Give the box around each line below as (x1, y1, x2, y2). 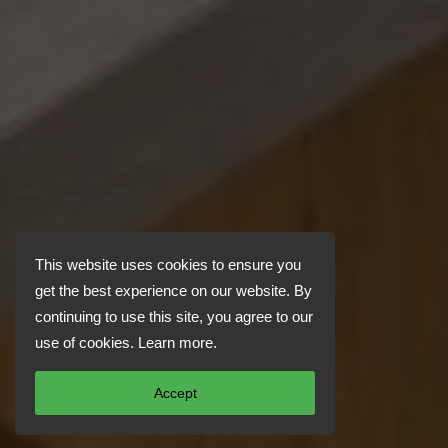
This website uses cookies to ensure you (35, 256, 301, 273)
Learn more (138, 334, 213, 351)
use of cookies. (35, 334, 138, 351)
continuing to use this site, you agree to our (35, 308, 313, 325)
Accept (153, 385, 197, 401)
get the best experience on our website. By (35, 282, 312, 299)
